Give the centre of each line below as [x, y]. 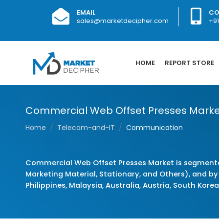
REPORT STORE [189, 63]
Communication [154, 128]
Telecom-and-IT [86, 128]
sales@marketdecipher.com [123, 21]
